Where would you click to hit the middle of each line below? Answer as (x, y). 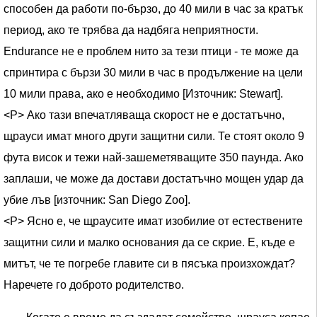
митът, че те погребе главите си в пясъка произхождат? (149, 264)
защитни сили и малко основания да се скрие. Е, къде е (149, 242)
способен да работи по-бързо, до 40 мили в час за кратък (153, 9)
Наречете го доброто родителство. (94, 285)
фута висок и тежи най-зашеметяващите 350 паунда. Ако (154, 157)
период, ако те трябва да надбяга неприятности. (131, 30)
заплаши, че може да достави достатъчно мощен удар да (154, 179)
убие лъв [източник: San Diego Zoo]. (97, 200)
